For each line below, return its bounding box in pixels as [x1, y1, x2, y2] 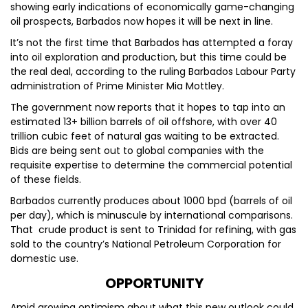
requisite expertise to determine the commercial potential [10, 158, 292, 172]
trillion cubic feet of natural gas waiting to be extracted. [10, 129, 279, 143]
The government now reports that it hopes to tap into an [10, 100, 285, 114]
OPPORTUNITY [104, 274, 203, 293]
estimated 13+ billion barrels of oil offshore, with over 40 [10, 115, 277, 129]
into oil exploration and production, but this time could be [10, 50, 287, 64]
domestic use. [10, 252, 78, 265]
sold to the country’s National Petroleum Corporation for [10, 237, 281, 251]
